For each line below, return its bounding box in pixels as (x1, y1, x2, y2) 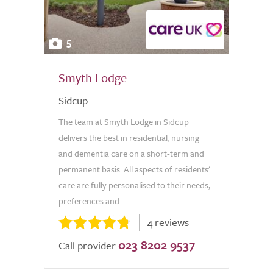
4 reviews (147, 214, 189, 230)
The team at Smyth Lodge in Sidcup (58, 115, 189, 128)
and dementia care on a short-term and (58, 147, 204, 160)
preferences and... (58, 194, 125, 207)
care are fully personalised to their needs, (58, 179, 210, 191)
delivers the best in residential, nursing (58, 131, 199, 144)
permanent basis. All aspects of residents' (58, 163, 210, 175)
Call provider (58, 238, 116, 253)
